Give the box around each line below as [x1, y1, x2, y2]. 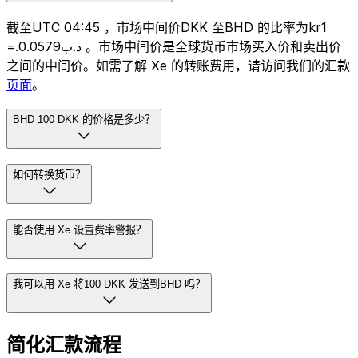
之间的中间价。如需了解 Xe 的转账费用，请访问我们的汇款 [6, 58, 350, 74]
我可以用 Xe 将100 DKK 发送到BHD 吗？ [13, 278, 205, 291]
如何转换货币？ [13, 168, 86, 181]
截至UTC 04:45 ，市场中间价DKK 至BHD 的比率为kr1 [6, 19, 327, 36]
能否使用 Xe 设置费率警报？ [13, 223, 146, 236]
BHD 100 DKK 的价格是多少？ [13, 113, 155, 126]
